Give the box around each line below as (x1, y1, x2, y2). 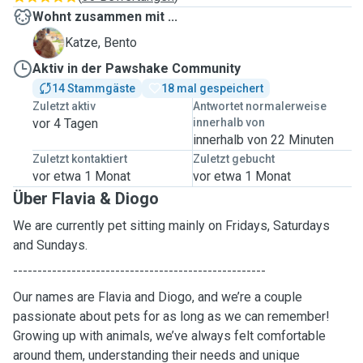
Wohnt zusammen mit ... (32, 9, 177, 24)
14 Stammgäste (52, 82, 135, 95)
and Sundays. (13, 237, 88, 253)
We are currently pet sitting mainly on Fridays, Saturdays (13, 218, 330, 233)
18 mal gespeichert (161, 82, 263, 95)
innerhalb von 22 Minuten (192, 132, 334, 147)
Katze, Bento (65, 35, 137, 50)
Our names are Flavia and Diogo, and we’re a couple (13, 289, 302, 305)
